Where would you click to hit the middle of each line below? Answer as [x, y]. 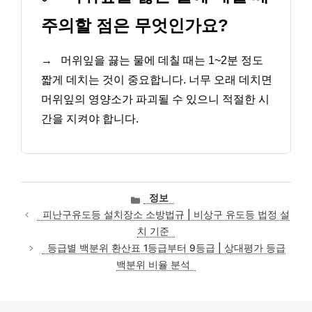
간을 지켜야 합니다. [90, 119]
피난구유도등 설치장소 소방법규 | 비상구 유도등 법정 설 [166, 215]
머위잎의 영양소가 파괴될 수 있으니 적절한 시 [155, 100]
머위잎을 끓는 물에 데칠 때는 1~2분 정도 [161, 61]
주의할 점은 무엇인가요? [135, 26]
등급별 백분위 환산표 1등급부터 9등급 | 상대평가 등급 [166, 248]
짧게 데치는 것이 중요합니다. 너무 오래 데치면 [157, 80]
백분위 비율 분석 [153, 265]
